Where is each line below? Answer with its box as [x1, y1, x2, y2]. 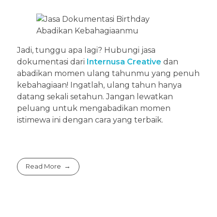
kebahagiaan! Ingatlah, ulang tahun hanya [17, 80, 182, 90]
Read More [26, 162, 62, 170]
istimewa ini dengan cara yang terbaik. [17, 115, 163, 124]
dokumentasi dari [17, 57, 87, 66]
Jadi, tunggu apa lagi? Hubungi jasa [17, 45, 155, 55]
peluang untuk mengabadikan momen [17, 103, 170, 113]
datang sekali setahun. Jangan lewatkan [17, 92, 173, 101]
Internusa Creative [87, 57, 161, 66]
